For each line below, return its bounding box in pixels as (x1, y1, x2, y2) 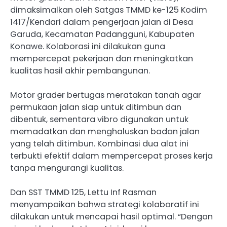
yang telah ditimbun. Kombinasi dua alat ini (10, 138, 188, 150)
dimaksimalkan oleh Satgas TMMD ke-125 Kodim (10, 4, 207, 16)
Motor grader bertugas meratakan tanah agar (10, 89, 201, 101)
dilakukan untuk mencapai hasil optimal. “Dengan (10, 211, 213, 223)
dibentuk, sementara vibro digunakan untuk (10, 113, 188, 126)
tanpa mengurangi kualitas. (10, 162, 124, 174)
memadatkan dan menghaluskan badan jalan (10, 126, 200, 138)
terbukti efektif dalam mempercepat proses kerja (10, 150, 213, 162)
